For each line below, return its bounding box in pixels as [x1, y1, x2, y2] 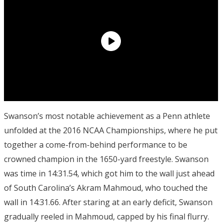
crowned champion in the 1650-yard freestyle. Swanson [4, 154, 209, 165]
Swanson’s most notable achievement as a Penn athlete [4, 111, 210, 122]
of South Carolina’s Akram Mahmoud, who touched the [4, 182, 208, 194]
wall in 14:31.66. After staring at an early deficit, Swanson [4, 197, 213, 208]
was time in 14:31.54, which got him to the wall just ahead [4, 168, 215, 179]
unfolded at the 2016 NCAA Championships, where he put [4, 125, 218, 136]
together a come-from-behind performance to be [4, 139, 187, 151]
